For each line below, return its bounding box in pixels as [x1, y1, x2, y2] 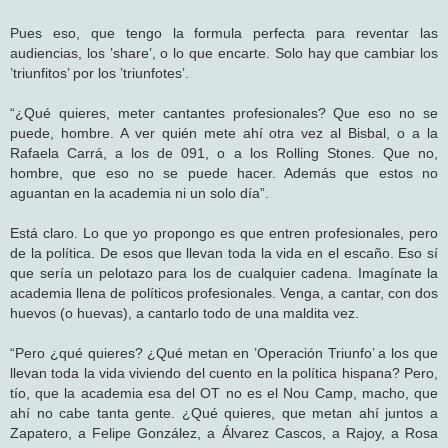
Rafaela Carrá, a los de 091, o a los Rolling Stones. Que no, [10, 144, 438, 161]
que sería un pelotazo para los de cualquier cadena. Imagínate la [10, 264, 438, 281]
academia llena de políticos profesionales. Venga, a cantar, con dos [10, 284, 438, 301]
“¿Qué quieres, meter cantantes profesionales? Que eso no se [10, 104, 438, 121]
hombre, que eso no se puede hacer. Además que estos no [10, 164, 438, 181]
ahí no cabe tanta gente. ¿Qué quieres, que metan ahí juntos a [10, 404, 438, 421]
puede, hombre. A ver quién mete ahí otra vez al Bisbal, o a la [10, 124, 438, 141]
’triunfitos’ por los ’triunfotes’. [10, 64, 189, 81]
